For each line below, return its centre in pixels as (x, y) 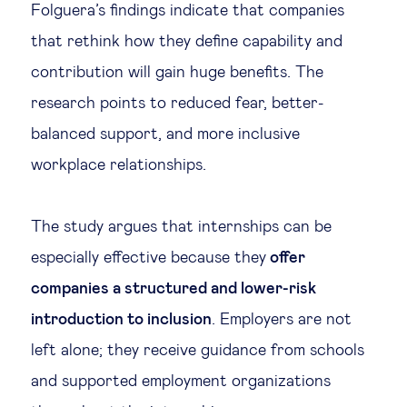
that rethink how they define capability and (187, 42)
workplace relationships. (119, 165)
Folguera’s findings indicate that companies (188, 11)
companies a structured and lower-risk (174, 289)
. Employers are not (282, 320)
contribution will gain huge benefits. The (177, 73)
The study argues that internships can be (181, 227)
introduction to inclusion (121, 320)
